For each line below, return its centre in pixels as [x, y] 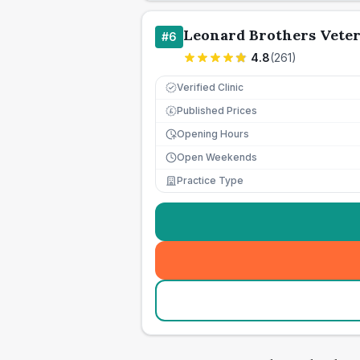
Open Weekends [217, 157]
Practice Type [210, 180]
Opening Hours [213, 134]
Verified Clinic [210, 87]
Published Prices [217, 110]
